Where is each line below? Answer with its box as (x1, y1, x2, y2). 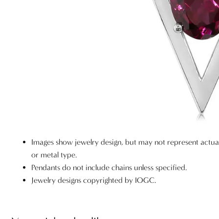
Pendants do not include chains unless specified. (31, 163, 188, 173)
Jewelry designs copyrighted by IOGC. (31, 175, 157, 185)
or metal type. (31, 150, 78, 160)
